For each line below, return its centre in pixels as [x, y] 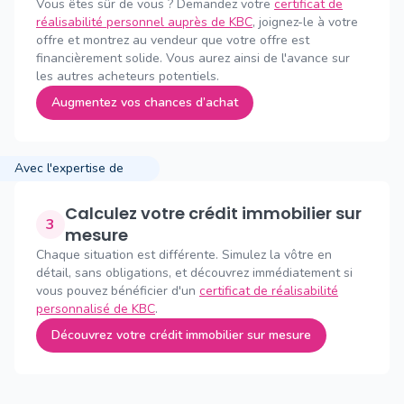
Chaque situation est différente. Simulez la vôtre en [184, 255]
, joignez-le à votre [305, 22]
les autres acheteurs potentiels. [128, 76]
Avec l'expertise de [69, 168]
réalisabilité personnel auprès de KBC [144, 22]
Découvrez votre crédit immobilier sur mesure [181, 335]
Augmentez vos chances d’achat [145, 102]
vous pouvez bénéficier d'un [118, 291]
